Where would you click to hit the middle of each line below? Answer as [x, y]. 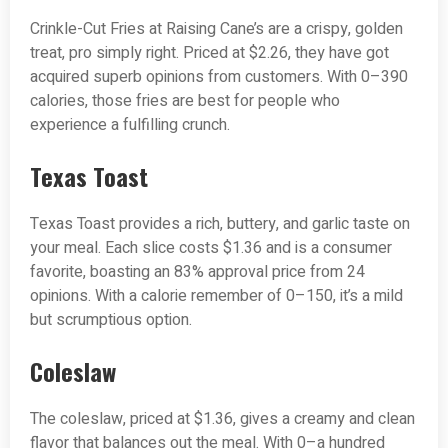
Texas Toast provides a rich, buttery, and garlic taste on [220, 224]
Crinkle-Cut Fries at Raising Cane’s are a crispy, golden [216, 29]
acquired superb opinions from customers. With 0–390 [219, 77]
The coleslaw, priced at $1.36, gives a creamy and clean [222, 419]
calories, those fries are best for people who [185, 101]
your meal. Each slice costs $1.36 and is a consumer [211, 248]
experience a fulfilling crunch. [130, 125]
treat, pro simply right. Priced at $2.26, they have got [209, 53]
